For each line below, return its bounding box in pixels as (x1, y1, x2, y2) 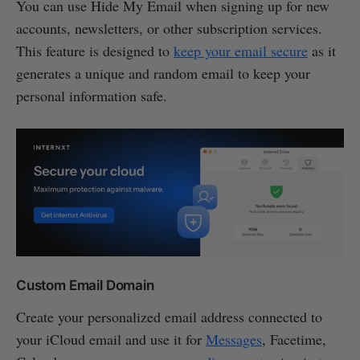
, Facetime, (262, 329, 326, 350)
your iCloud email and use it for (16, 329, 206, 350)
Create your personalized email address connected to (16, 307, 322, 327)
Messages (206, 329, 262, 350)
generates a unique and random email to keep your (16, 63, 310, 84)
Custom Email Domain (16, 277, 154, 294)
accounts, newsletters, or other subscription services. (16, 18, 322, 39)
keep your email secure (174, 41, 308, 61)
